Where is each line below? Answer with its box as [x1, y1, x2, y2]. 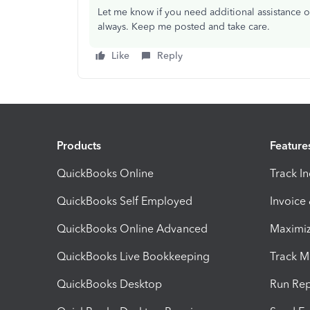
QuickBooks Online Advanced [57, 221, 208, 235]
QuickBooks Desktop [57, 277, 162, 291]
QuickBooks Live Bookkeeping [57, 249, 210, 263]
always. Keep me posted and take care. [98, 21, 270, 33]
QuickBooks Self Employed [57, 194, 192, 208]
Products [57, 138, 101, 152]
